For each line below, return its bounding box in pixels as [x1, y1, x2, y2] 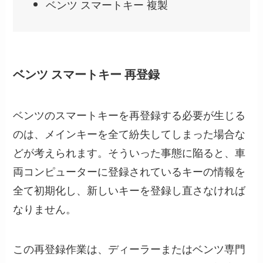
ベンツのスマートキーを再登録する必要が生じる [13, 107, 246, 123]
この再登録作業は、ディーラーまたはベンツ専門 [13, 241, 246, 257]
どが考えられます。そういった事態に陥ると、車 [13, 144, 246, 160]
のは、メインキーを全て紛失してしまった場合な [13, 126, 246, 141]
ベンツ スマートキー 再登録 [13, 65, 160, 82]
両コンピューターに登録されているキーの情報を [13, 163, 246, 179]
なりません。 [13, 201, 77, 217]
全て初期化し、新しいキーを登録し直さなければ [13, 182, 246, 198]
